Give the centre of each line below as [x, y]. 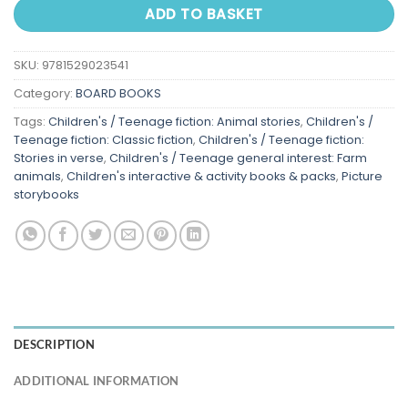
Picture [362, 176]
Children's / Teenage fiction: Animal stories [174, 121]
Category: [45, 93]
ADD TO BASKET [204, 15]
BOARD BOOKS [118, 93]
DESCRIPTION [54, 344]
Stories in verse [59, 158]
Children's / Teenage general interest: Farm [238, 158]
